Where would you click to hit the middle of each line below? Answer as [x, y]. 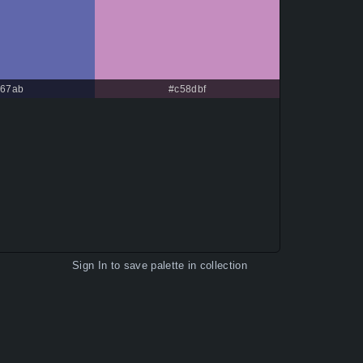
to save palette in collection [177, 266]
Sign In [90, 266]
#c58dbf [188, 90]
